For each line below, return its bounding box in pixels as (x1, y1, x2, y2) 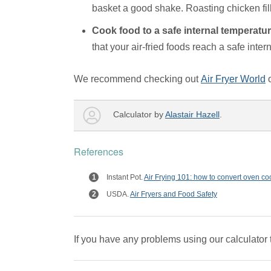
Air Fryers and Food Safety (129, 190, 217, 199)
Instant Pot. (106, 173, 144, 182)
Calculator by (113, 109, 165, 120)
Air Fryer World (201, 74, 266, 85)
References (74, 145, 123, 159)
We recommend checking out (74, 74, 201, 85)
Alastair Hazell (165, 109, 220, 120)
